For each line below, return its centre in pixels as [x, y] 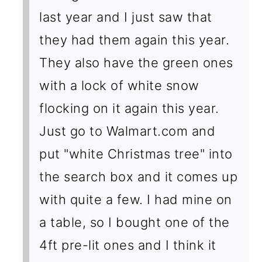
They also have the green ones [136, 63]
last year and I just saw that [126, 17]
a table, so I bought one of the [135, 223]
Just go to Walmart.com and [127, 131]
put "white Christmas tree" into [136, 154]
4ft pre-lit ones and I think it [128, 245]
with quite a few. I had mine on [136, 200]
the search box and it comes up [139, 177]
